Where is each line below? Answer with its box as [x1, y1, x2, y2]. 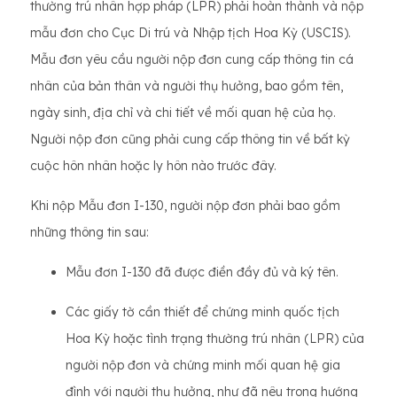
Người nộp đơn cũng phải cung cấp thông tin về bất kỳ [30, 131, 350, 148]
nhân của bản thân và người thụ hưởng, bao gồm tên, [30, 78, 343, 95]
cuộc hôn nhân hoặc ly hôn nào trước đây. [30, 158, 276, 175]
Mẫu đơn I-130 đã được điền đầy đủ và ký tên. [66, 264, 339, 281]
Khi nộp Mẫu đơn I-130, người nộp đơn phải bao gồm [30, 198, 340, 214]
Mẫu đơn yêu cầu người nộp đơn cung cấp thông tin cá [30, 51, 354, 68]
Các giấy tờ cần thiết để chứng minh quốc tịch [66, 304, 339, 321]
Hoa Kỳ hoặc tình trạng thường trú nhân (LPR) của [66, 331, 364, 347]
